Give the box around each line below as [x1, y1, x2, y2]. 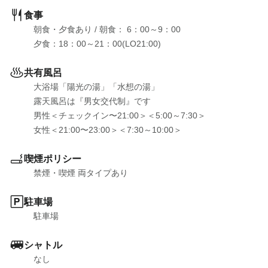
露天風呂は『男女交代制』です [33, 96, 151, 106]
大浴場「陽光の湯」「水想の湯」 [33, 82, 159, 92]
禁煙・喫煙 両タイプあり [33, 168, 128, 178]
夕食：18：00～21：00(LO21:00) [33, 39, 161, 48]
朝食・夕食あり [33, 25, 92, 34]
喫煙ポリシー [24, 153, 81, 164]
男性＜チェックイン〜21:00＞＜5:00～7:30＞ [33, 111, 206, 120]
